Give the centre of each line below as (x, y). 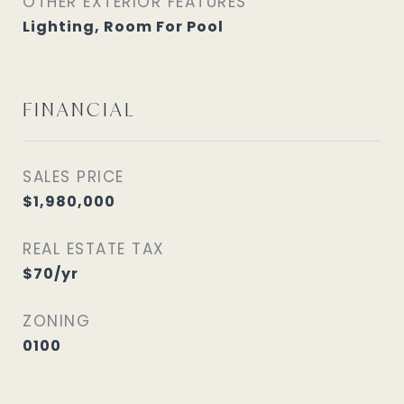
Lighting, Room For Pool (123, 27)
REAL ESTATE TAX (94, 249)
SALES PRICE (73, 177)
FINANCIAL (79, 109)
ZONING (56, 321)
